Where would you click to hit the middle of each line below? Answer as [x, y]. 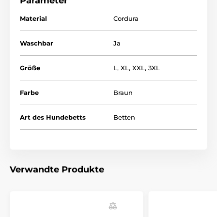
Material [33, 18]
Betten [124, 117]
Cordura [126, 18]
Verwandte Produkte [57, 169]
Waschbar [37, 43]
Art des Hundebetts [53, 117]
